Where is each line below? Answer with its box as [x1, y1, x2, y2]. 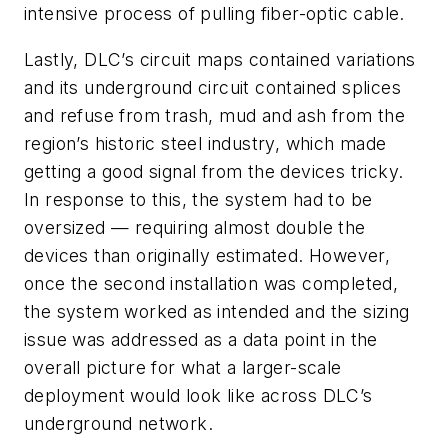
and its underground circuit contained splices [24, 76, 401, 98]
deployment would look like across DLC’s [24, 384, 373, 406]
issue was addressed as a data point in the [24, 328, 378, 350]
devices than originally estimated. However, [24, 244, 391, 266]
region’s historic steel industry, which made [24, 132, 387, 154]
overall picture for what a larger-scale [24, 356, 342, 378]
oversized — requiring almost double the [24, 216, 366, 238]
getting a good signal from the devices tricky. [24, 160, 404, 182]
